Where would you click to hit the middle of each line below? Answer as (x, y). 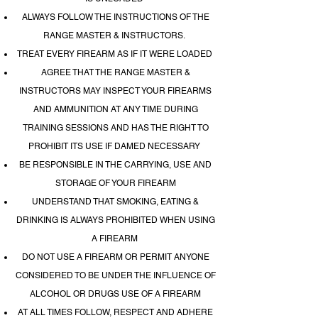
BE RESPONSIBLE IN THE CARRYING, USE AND (115, 165)
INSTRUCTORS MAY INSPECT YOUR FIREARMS (115, 91)
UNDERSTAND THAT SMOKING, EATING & (115, 202)
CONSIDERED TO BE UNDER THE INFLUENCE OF (115, 275)
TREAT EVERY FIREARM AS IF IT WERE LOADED (115, 54)
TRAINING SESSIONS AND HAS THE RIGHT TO (115, 128)
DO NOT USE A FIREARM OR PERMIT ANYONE (115, 257)
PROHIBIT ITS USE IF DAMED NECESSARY (115, 146)
